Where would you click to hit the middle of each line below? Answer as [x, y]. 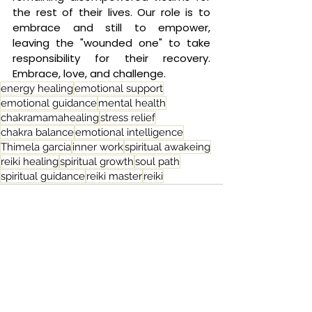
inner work [98, 147]
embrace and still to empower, [111, 28]
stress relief [128, 118]
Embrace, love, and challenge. [89, 73]
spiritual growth [97, 162]
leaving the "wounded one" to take [111, 43]
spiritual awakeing [167, 147]
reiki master [114, 176]
